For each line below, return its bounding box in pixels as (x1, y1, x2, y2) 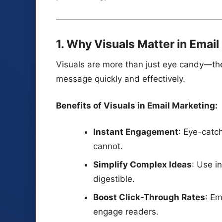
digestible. (93, 174, 135, 184)
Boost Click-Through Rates (93, 192, 205, 202)
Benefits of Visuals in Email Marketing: (56, 100, 218, 111)
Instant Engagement (93, 127, 178, 137)
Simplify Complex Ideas (93, 160, 192, 170)
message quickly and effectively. (56, 74, 185, 84)
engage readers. (93, 206, 159, 217)
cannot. (93, 141, 123, 152)
